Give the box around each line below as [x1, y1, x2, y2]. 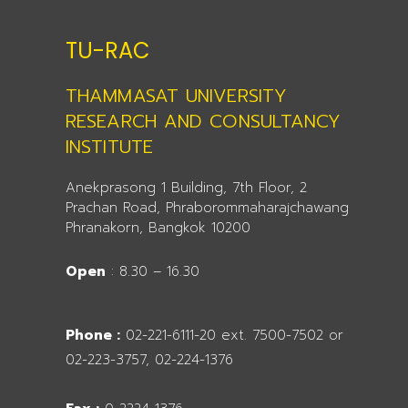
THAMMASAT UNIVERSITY [66, 81, 288, 109]
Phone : [66, 325, 120, 346]
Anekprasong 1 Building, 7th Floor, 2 [66, 177, 307, 198]
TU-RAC [66, 35, 150, 66]
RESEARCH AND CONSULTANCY [66, 107, 342, 135]
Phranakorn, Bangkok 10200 [66, 217, 250, 238]
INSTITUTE [66, 132, 153, 160]
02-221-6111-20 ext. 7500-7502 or [120, 325, 343, 346]
